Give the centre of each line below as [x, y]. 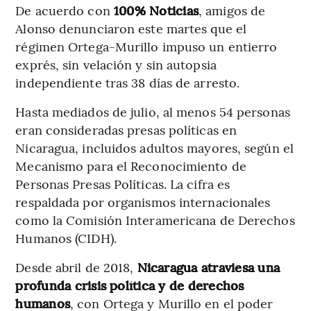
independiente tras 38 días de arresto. [128, 83]
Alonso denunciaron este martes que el [131, 28]
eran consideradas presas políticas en [126, 130]
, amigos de [232, 10]
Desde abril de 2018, [76, 267]
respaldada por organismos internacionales [143, 202]
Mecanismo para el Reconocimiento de [131, 166]
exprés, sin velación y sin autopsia [116, 65]
